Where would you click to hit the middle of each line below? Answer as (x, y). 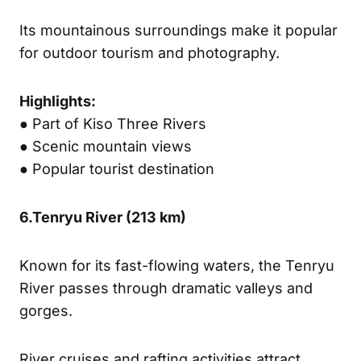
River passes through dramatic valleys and (166, 288)
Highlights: (58, 101)
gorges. (46, 310)
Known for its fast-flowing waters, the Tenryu (177, 265)
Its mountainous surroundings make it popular (178, 30)
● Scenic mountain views (106, 146)
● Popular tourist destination (117, 168)
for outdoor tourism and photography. (149, 52)
